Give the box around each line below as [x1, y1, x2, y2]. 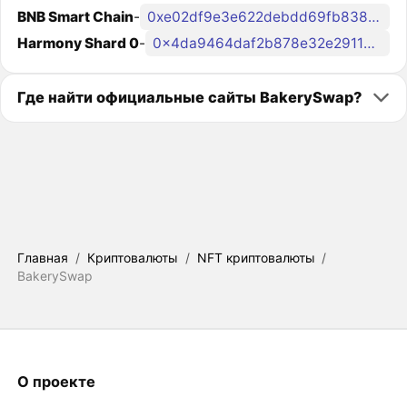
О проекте [16, 372, 95, 391]
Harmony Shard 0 [16, 35, 139, 53]
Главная [16, 250, 68, 266]
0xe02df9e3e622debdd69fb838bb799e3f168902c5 [367, 8, 380, 26]
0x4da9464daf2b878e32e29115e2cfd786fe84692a [362, 35, 375, 53]
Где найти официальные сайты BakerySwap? [16, 88, 362, 107]
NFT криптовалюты [197, 250, 315, 266]
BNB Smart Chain [16, 8, 134, 26]
